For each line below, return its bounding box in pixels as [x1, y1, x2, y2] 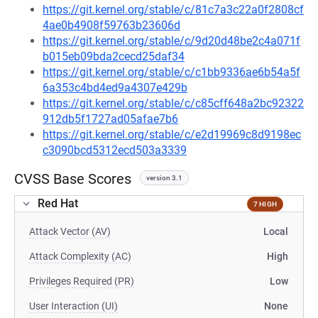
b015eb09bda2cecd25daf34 [43, 50, 185, 63]
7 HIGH [253, 199, 277, 208]
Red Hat [38, 197, 78, 210]
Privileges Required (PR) [29, 275, 134, 287]
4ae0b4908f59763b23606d [43, 18, 180, 32]
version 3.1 [146, 174, 182, 182]
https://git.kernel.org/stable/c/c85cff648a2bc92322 [43, 97, 304, 110]
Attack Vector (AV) [29, 226, 111, 237]
